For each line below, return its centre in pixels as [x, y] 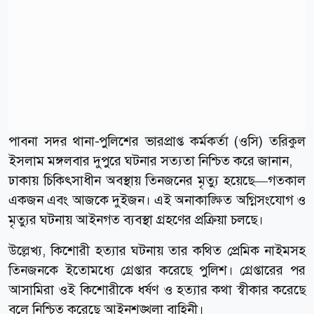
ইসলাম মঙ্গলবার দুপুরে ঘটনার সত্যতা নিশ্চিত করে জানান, [150, 161]
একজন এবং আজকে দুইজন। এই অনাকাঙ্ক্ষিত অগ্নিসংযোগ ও [157, 200]
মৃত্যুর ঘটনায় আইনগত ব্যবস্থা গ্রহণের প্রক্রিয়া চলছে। [136, 219]
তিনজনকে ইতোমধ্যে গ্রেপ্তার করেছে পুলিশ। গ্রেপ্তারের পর [157, 270]
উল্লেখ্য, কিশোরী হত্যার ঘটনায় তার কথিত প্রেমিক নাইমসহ [157, 250]
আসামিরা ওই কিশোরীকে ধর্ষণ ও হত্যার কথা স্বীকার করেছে [157, 289]
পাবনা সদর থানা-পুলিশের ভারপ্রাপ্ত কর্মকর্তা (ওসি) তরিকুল [157, 141]
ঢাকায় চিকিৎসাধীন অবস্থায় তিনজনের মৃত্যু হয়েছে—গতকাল [157, 180]
